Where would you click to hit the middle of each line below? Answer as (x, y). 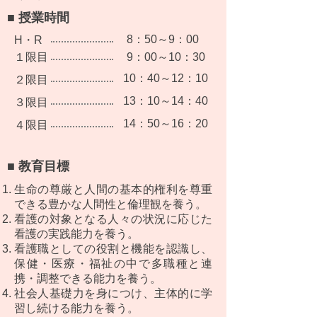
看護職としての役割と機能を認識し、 (113, 249)
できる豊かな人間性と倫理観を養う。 (110, 204)
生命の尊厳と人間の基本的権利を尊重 (113, 189)
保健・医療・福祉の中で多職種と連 (113, 264)
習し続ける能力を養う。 (76, 308)
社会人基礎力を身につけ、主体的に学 (113, 293)
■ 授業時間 (38, 18)
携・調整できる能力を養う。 (88, 278)
